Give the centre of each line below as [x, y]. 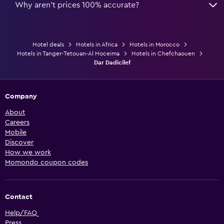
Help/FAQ [21, 213]
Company [21, 96]
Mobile [16, 132]
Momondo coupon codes [46, 162]
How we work [28, 152]
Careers [17, 122]
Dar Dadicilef [112, 62]
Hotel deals [48, 44]
